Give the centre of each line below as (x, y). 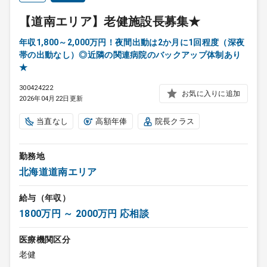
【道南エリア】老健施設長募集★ (110, 21)
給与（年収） (45, 198)
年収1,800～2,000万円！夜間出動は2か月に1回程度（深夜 (132, 42)
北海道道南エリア (58, 172)
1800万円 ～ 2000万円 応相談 (84, 214)
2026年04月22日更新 (51, 99)
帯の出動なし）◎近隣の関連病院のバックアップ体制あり (130, 55)
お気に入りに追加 (211, 93)
